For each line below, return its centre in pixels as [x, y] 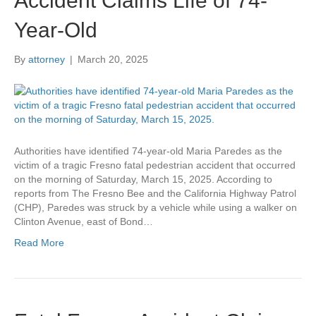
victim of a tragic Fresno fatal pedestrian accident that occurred [155, 165]
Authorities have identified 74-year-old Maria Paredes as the [148, 151]
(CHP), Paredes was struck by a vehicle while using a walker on [156, 207]
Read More [39, 242]
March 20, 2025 [113, 59]
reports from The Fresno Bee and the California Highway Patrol [155, 193]
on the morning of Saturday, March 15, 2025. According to [143, 179]
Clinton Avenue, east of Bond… [84, 221]
